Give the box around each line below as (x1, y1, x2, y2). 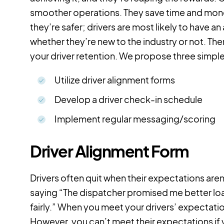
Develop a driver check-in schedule (54, 93, 202, 105)
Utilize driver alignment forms (54, 74, 175, 86)
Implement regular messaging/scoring (54, 113, 215, 125)
